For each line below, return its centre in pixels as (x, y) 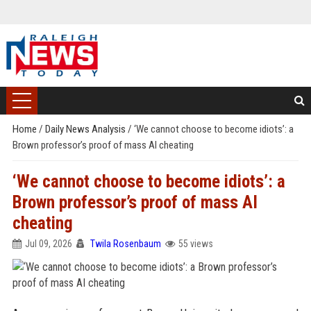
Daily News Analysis (86, 129)
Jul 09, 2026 (48, 244)
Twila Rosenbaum (125, 244)
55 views (195, 244)
